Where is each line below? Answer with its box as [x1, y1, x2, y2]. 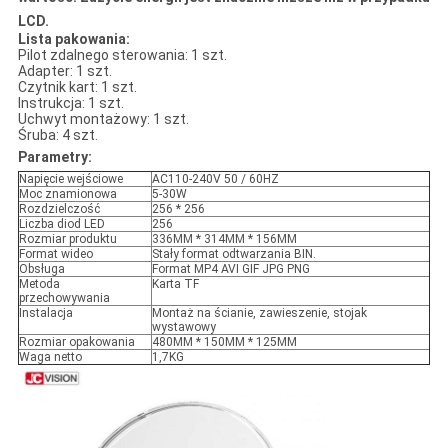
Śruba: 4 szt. [17, 127, 98, 144]
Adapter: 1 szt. [17, 63, 112, 80]
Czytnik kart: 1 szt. [17, 79, 137, 96]
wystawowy [151, 320, 216, 335]
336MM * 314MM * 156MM [151, 232, 297, 247]
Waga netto [18, 350, 82, 365]
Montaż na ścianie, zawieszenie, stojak [151, 306, 367, 321]
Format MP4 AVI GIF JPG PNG [151, 262, 310, 277]
